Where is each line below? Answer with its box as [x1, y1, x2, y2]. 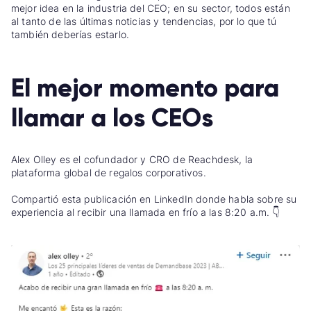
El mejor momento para [11, 73, 279, 104]
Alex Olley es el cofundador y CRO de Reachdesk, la [11, 153, 253, 166]
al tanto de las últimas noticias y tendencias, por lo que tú [11, 15, 277, 27]
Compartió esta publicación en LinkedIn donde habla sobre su [11, 193, 297, 205]
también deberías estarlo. [11, 28, 130, 40]
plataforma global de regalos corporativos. [11, 167, 206, 179]
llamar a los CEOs [11, 103, 213, 134]
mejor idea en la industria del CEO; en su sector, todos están [11, 1, 290, 14]
